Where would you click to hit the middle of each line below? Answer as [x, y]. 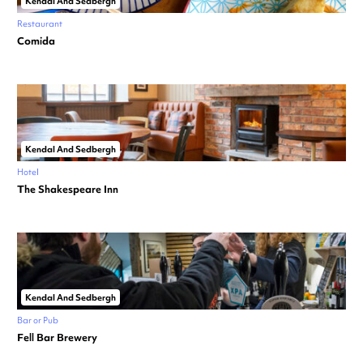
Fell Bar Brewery [57, 338]
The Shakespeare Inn [68, 190]
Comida [36, 41]
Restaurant [40, 24]
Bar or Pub [38, 320]
